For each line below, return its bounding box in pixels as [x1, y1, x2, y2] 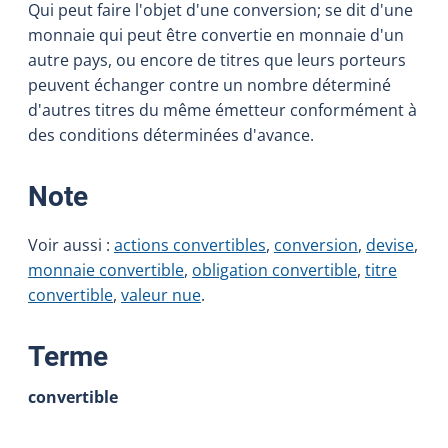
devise [366, 233, 414, 256]
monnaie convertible [28, 258, 184, 281]
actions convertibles [114, 233, 266, 256]
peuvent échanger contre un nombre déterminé [28, 73, 391, 96]
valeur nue [121, 283, 201, 306]
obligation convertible [192, 258, 357, 281]
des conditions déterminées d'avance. [28, 123, 314, 146]
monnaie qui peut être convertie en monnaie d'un [28, 23, 404, 46]
